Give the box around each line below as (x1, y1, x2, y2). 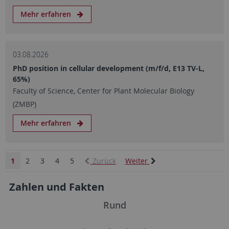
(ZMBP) (12, 99, 36, 109)
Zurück (92, 156, 116, 166)
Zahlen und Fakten (9, 180, 104, 194)
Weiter (125, 156, 148, 166)
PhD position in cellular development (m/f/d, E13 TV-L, (12, 63, 204, 73)
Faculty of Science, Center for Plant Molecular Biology (12, 86, 194, 96)
